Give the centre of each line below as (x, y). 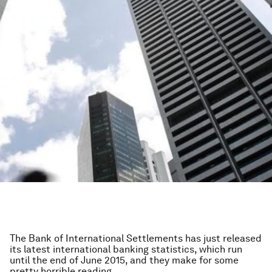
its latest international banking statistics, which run (126, 249)
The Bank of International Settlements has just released (136, 238)
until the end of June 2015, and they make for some (124, 260)
